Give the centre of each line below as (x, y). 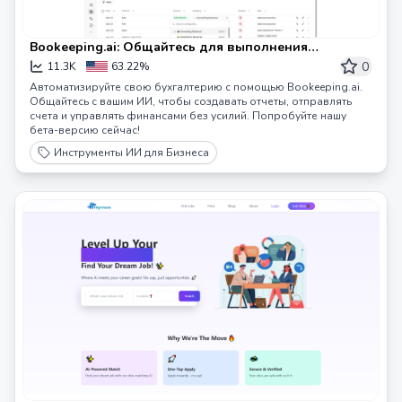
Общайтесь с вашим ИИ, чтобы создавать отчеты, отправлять (191, 101)
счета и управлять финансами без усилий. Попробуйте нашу (188, 115)
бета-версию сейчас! (85, 130)
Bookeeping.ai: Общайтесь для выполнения (169, 47)
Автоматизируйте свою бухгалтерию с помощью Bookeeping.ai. (196, 87)
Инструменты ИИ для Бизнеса (131, 152)
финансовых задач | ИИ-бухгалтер (140, 65)
